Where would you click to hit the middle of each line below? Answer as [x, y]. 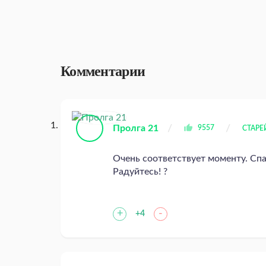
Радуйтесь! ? [141, 172]
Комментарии [103, 72]
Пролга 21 [136, 129]
